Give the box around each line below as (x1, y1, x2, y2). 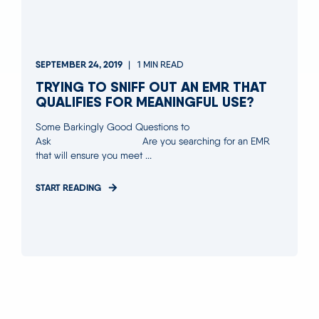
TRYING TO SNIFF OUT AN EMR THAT (36, 77, 267, 95)
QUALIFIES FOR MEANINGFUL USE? (36, 92, 254, 110)
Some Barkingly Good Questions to (36, 120, 189, 132)
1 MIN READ (137, 58, 184, 70)
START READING (36, 181, 101, 193)
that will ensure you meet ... (36, 149, 152, 161)
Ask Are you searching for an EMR (36, 135, 270, 147)
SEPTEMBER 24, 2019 (36, 58, 122, 70)
